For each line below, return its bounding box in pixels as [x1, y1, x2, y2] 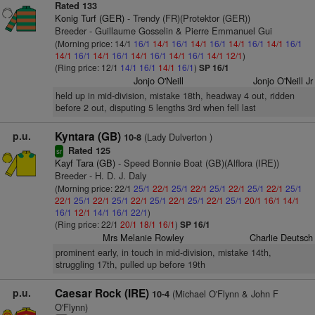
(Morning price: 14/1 [54, 37, 134, 49]
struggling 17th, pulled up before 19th [55, 258, 205, 271]
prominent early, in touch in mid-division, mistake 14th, [55, 246, 271, 259]
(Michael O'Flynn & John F [169, 287, 278, 300]
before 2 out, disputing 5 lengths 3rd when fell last [55, 101, 256, 114]
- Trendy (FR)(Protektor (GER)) [124, 11, 250, 25]
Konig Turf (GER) [54, 11, 124, 25]
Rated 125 [65, 144, 110, 157]
